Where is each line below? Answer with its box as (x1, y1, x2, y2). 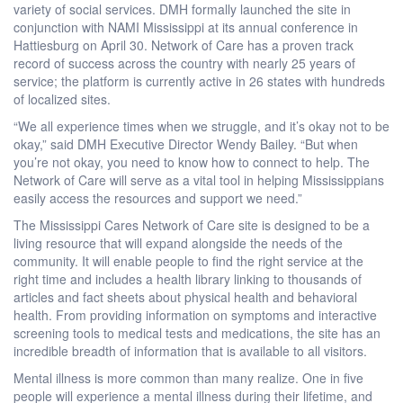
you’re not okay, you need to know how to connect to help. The (13, 152, 370, 171)
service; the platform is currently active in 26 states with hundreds (13, 71, 385, 90)
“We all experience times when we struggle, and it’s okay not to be (13, 116, 390, 135)
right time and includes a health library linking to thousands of (13, 269, 362, 288)
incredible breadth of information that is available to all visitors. (13, 341, 367, 360)
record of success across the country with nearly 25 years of (13, 53, 355, 72)
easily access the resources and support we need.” (13, 188, 302, 207)
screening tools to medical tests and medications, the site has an (13, 323, 381, 342)
